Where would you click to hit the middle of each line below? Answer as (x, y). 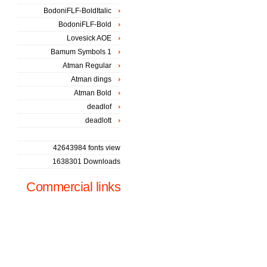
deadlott (98, 120)
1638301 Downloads (86, 162)
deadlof (99, 107)
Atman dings (91, 79)
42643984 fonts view (87, 148)
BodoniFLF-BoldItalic (77, 11)
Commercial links (73, 187)
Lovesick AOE (89, 38)
